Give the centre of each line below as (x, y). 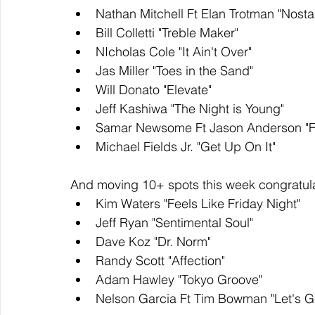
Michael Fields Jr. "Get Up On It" (186, 147)
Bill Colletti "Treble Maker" (169, 33)
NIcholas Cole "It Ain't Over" (175, 52)
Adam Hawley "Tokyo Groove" (181, 280)
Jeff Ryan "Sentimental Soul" (176, 223)
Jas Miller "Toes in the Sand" (174, 71)
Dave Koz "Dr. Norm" (153, 242)
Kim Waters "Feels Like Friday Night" (200, 204)
